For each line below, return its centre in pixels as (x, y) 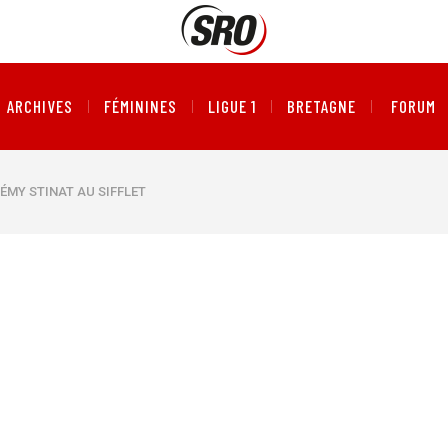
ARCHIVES (39, 106)
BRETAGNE (322, 106)
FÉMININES (140, 106)
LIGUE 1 (232, 106)
